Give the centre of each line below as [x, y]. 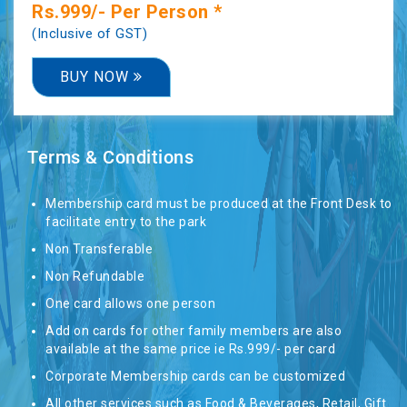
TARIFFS [46, 103]
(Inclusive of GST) [89, 34]
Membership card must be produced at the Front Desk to [219, 203]
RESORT [45, 166]
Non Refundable [95, 276]
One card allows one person [130, 303]
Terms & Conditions [110, 157]
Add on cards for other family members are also [194, 331]
